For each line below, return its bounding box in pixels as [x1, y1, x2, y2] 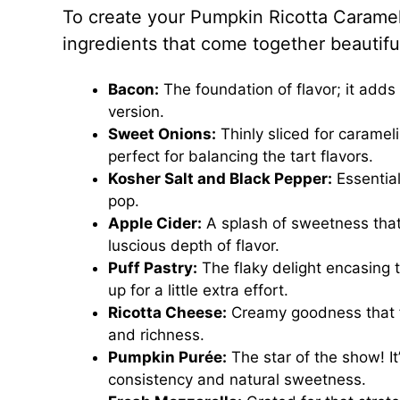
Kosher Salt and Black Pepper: [107, 170, 332, 187]
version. [107, 103, 164, 121]
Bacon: [107, 80, 159, 98]
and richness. [107, 326, 204, 344]
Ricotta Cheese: [107, 304, 227, 321]
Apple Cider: [107, 214, 202, 232]
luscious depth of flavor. [107, 237, 279, 254]
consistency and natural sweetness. [107, 371, 366, 388]
